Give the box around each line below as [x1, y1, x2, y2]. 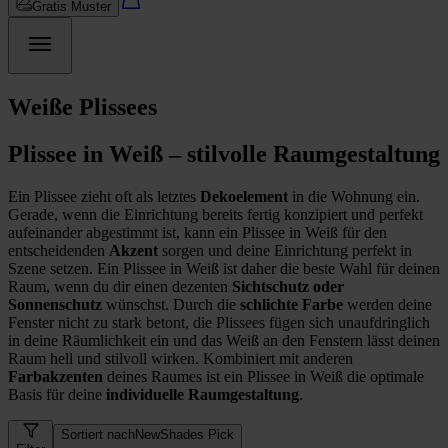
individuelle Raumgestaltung [106, 385, 299, 403]
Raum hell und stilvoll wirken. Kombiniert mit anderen [8, 349, 353, 367]
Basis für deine [8, 385, 106, 403]
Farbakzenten [8, 367, 107, 385]
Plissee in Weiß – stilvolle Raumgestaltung [8, 140, 440, 167]
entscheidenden [8, 241, 109, 259]
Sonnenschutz [8, 295, 106, 313]
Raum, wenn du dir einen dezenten [8, 277, 232, 295]
